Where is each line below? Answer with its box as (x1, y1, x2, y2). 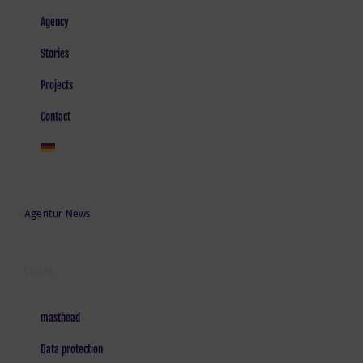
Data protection (41, 343, 103, 356)
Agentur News (24, 205, 91, 223)
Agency (41, 15, 69, 28)
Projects (41, 79, 73, 92)
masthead (41, 311, 80, 324)
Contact (41, 110, 70, 123)
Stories (41, 47, 69, 60)
